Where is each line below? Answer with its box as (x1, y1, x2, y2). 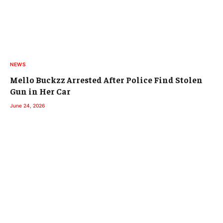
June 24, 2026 (10, 102, 45, 109)
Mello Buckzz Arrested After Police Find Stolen (10, 74, 203, 85)
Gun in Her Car (10, 85, 71, 97)
